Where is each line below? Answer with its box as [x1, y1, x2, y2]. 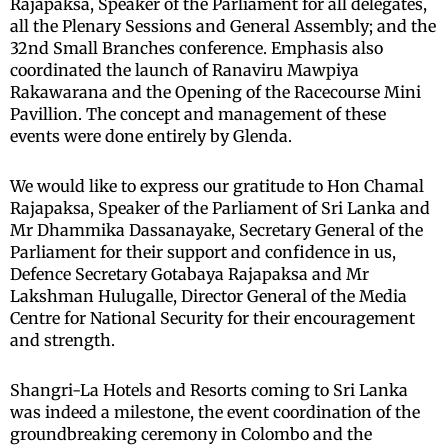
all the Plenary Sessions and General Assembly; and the [10, 16, 436, 37]
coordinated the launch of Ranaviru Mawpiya [10, 60, 359, 81]
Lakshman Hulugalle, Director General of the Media [10, 286, 407, 307]
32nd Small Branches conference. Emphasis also [10, 38, 383, 59]
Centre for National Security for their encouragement [10, 308, 415, 329]
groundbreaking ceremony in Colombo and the [10, 424, 372, 445]
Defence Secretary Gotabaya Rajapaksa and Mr [10, 264, 369, 285]
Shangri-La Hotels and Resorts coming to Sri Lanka [10, 380, 408, 401]
